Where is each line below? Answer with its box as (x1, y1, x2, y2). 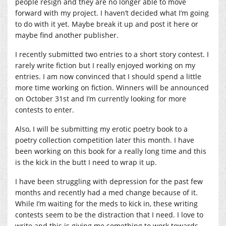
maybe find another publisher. (15, 30, 119, 40)
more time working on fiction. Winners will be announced (15, 82, 209, 92)
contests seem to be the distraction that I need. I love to (15, 209, 203, 219)
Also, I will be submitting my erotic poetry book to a (15, 124, 188, 134)
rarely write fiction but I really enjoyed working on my (15, 60, 195, 70)
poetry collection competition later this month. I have (15, 135, 194, 145)
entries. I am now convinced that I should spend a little (15, 71, 201, 81)
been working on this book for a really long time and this (15, 146, 206, 156)
